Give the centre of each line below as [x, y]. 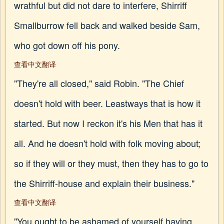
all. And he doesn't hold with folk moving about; [107, 143]
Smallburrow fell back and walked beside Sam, [107, 25]
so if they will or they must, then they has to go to [111, 163]
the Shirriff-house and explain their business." [104, 183]
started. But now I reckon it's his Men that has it [108, 123]
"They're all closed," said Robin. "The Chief [99, 83]
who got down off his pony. [67, 45]
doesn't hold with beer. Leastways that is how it [107, 103]
